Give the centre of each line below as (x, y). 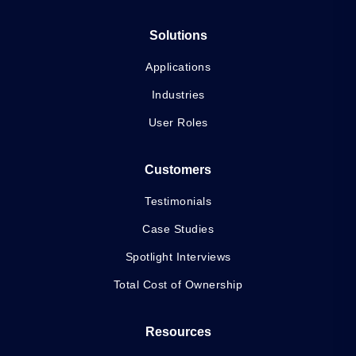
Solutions (178, 35)
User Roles (178, 122)
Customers (178, 169)
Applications (178, 66)
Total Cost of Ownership (178, 284)
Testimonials (178, 201)
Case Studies (178, 228)
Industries (178, 94)
